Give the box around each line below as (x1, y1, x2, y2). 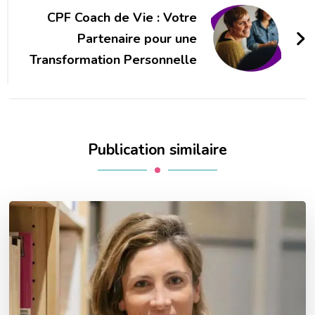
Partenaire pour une (77, 30, 197, 47)
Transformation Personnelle (29, 51, 197, 68)
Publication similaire (88, 139, 227, 160)
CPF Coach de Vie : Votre (46, 8, 197, 26)
